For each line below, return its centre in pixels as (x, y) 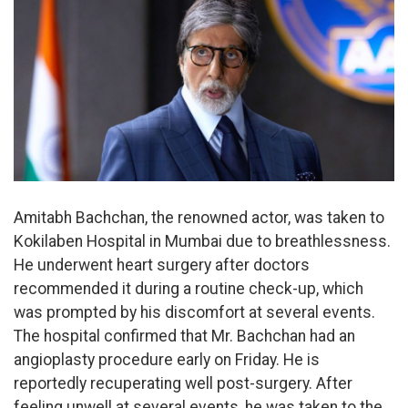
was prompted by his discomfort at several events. (194, 312)
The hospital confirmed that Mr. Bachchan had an (184, 336)
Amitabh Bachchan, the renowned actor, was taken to (199, 217)
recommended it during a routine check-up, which (189, 288)
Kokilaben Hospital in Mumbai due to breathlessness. (202, 241)
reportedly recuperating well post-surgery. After (183, 383)
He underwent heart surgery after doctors (162, 265)
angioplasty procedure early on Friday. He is (167, 359)
